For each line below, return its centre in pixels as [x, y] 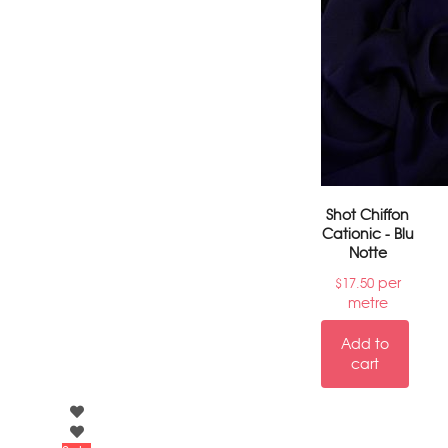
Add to [365, 344]
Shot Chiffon [367, 215]
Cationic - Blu [367, 234]
